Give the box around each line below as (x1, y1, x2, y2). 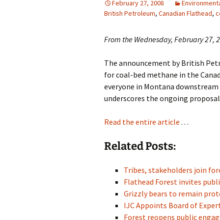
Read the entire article (104, 117, 180, 127)
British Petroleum (104, 9, 155, 18)
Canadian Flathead (159, 9, 212, 18)
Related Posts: (104, 139, 176, 153)
